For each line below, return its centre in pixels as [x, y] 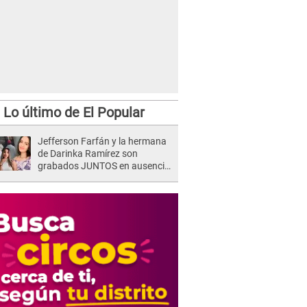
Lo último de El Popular [74, 112]
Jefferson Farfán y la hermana [102, 141]
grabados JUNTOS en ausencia [104, 166]
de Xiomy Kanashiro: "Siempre [101, 178]
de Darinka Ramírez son [88, 153]
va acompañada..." [77, 191]
